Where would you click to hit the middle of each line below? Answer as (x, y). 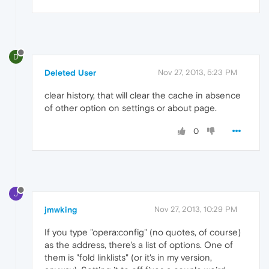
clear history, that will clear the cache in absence (143, 95)
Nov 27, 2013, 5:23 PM (198, 72)
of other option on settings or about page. (131, 107)
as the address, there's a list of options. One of (139, 245)
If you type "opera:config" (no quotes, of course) (143, 232)
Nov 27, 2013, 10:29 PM (196, 210)
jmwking (61, 210)
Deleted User (70, 72)
